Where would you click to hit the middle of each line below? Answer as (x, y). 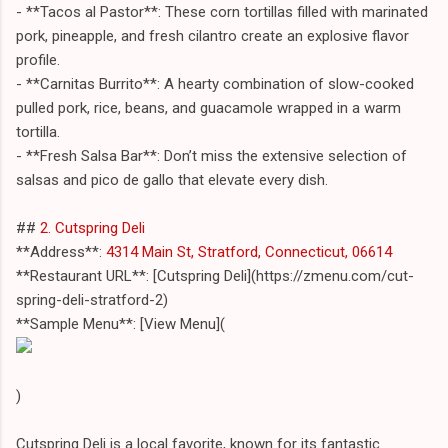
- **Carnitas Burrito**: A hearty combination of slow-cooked (215, 83)
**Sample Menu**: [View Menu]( (120, 323)
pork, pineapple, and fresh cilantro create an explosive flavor (212, 35)
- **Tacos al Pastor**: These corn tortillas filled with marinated (222, 11)
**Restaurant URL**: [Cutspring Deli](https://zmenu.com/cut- (215, 275)
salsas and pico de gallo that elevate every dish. (172, 179)
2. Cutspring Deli (92, 227)
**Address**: (59, 251)
